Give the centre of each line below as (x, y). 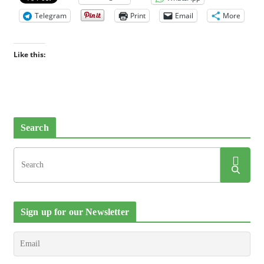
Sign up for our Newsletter (75, 212)
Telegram (50, 15)
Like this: (29, 54)
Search (34, 127)
